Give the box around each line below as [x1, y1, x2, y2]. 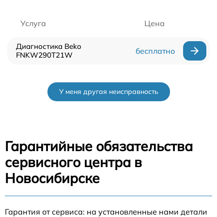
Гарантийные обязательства [5, 138, 193, 155]
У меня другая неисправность [59, 87, 158, 96]
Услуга [20, 18, 46, 29]
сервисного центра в [5, 154, 142, 171]
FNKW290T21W [16, 50, 73, 60]
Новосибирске [5, 170, 100, 187]
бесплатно [135, 46, 175, 56]
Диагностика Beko [16, 42, 81, 51]
